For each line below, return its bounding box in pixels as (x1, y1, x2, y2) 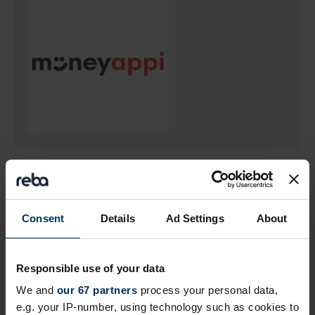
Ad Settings (165, 212, 224, 224)
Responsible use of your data (16, 262, 165, 274)
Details (101, 212, 135, 224)
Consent (22, 212, 64, 224)
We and (16, 284, 57, 296)
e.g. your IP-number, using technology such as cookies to (16, 301, 299, 313)
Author (14, 217, 64, 238)
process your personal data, (137, 284, 278, 296)
